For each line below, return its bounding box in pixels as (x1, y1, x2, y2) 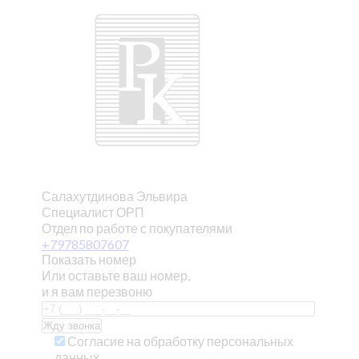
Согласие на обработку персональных (67, 333, 293, 349)
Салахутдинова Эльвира (41, 188, 188, 204)
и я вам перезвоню (41, 284, 152, 299)
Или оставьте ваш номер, (41, 268, 190, 283)
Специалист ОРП (41, 204, 144, 220)
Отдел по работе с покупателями (41, 220, 232, 236)
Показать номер (41, 252, 136, 267)
